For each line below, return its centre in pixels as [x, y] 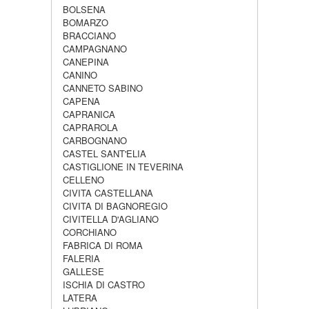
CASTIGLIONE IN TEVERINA [123, 167]
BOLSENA [84, 9]
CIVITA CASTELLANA [108, 193]
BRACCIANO [89, 36]
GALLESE [83, 271]
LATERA [80, 298]
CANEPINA [86, 62]
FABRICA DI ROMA [103, 245]
